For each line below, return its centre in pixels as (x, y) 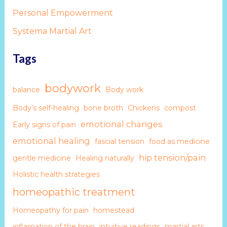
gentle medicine (42, 158)
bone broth (103, 108)
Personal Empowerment (63, 13)
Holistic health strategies (56, 175)
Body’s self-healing (46, 108)
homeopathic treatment (74, 192)
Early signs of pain (44, 125)
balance (26, 90)
